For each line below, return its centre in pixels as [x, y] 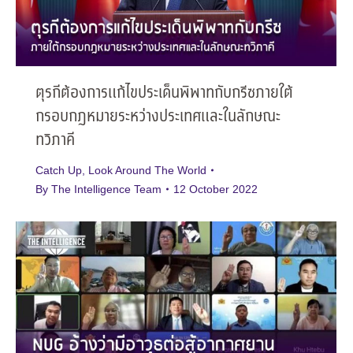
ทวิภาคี [55, 140]
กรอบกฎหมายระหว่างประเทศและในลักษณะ [158, 117]
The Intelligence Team [106, 189]
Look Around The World [147, 170]
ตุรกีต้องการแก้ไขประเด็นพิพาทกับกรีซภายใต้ [164, 93]
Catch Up [59, 170]
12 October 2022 [216, 189]
